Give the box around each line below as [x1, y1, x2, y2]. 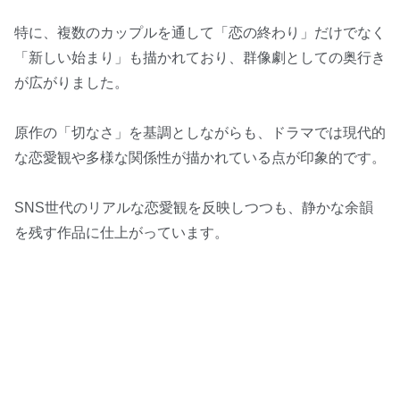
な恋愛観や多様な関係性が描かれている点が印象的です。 [14, 150, 386, 166]
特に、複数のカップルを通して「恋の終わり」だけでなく [14, 25, 386, 41]
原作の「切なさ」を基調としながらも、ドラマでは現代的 [14, 125, 386, 141]
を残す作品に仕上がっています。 [14, 225, 229, 241]
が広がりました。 [14, 75, 129, 91]
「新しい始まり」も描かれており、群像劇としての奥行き [14, 50, 386, 66]
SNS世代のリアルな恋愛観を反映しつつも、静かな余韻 [14, 200, 373, 216]
